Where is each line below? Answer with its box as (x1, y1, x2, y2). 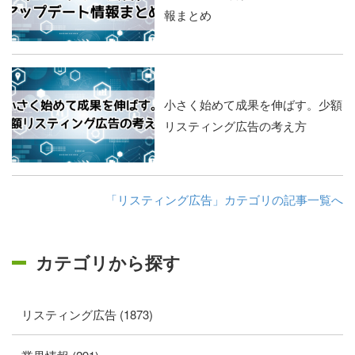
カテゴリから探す (36, 249, 181, 275)
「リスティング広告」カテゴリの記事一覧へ (105, 190, 343, 208)
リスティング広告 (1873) (21, 305, 153, 323)
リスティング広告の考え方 (164, 116, 307, 134)
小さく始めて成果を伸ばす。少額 (164, 95, 342, 113)
